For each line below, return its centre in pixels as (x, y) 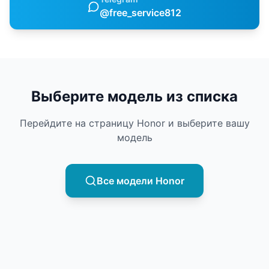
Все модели (126, 181)
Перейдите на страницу (78, 123)
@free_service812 (141, 13)
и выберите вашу (207, 123)
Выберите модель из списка (134, 96)
